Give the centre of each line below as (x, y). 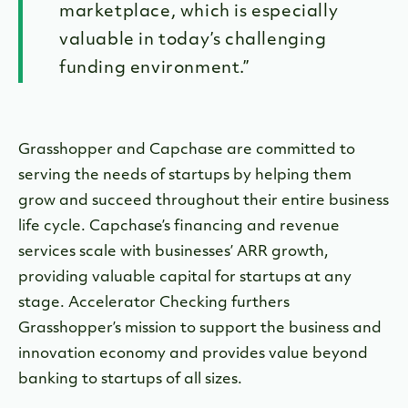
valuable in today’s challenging (193, 41)
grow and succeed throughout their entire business (204, 201)
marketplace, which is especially (199, 12)
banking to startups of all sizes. (130, 380)
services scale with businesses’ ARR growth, (173, 252)
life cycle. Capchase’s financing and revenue (179, 227)
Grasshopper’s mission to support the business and (200, 329)
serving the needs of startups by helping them (185, 176)
